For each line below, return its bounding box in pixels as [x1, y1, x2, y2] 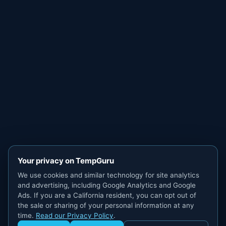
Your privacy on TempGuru [18, 156, 114, 165]
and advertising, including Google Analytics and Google [18, 181, 196, 189]
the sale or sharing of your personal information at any [18, 201, 194, 209]
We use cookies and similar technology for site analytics [18, 171, 199, 179]
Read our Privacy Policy [36, 211, 114, 219]
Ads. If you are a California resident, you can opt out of [18, 191, 196, 199]
